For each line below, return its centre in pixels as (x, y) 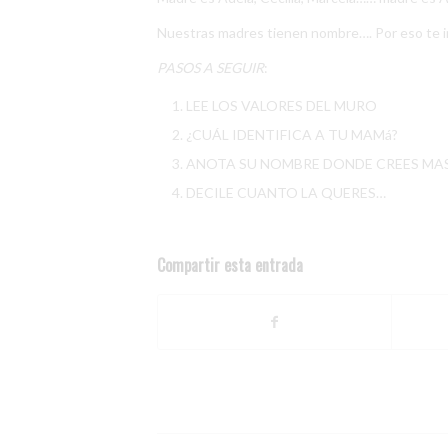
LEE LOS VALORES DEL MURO (281, 105)
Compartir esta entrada (230, 264)
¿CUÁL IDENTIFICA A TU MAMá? (292, 134)
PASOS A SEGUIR (210, 67)
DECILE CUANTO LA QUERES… (286, 192)
